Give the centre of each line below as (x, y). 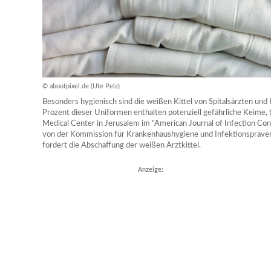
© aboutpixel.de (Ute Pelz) (81, 86)
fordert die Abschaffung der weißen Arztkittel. (122, 145)
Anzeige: (151, 170)
